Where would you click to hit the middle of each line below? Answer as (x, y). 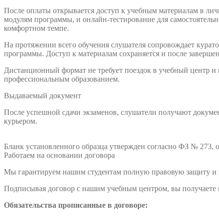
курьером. (21, 121)
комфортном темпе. (36, 28)
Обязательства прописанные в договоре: (76, 205)
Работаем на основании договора (59, 155)
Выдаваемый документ (43, 96)
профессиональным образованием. (62, 79)
